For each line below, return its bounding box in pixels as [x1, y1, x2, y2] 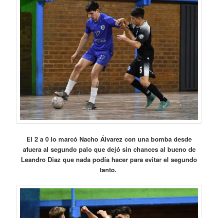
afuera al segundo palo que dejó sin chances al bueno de [22, 145, 196, 154]
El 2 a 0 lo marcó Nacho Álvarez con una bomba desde [26, 134, 192, 144]
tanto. [99, 165, 119, 175]
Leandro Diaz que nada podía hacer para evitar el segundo [21, 155, 197, 164]
